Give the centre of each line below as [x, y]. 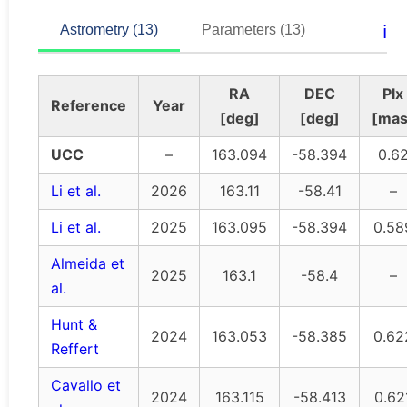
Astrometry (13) [109, 30]
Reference [89, 106]
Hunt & [74, 325]
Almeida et [88, 264]
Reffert [75, 349]
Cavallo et [86, 386]
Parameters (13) [253, 30]
